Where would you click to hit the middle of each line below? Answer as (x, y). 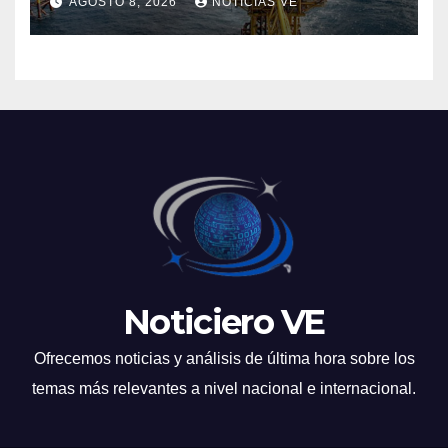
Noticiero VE (224, 322)
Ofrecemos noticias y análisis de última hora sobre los (224, 359)
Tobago (95, 17)
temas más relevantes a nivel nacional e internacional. (224, 389)
